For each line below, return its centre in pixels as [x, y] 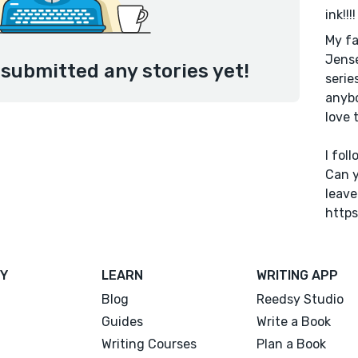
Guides [123, 322]
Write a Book [293, 322]
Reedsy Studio [300, 299]
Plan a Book [291, 344]
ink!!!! [340, 15]
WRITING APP [297, 275]
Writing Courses [149, 344]
